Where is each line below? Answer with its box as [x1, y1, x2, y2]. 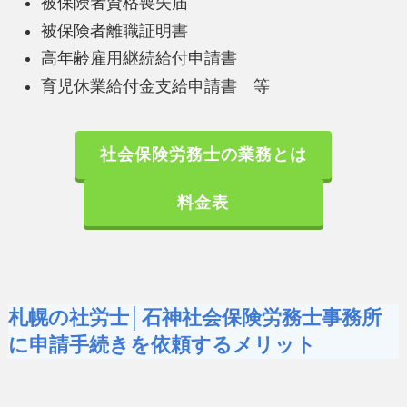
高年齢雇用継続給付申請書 [40, 49, 237, 68]
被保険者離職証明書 [40, 21, 188, 40]
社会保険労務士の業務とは [100, 145, 307, 164]
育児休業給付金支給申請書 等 [40, 76, 270, 95]
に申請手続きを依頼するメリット [7, 334, 316, 357]
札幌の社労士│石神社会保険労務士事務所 [7, 307, 382, 330]
